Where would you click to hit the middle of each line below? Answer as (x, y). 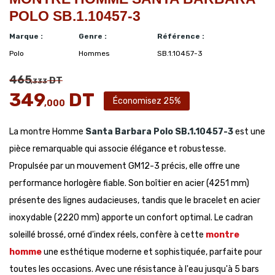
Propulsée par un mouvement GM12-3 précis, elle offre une (125, 166)
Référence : (181, 36)
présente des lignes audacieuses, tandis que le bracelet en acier (135, 200)
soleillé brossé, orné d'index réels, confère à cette (107, 235)
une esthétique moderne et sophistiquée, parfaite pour (152, 252)
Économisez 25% (147, 101)
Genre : (92, 36)
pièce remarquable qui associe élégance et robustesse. (118, 149)
